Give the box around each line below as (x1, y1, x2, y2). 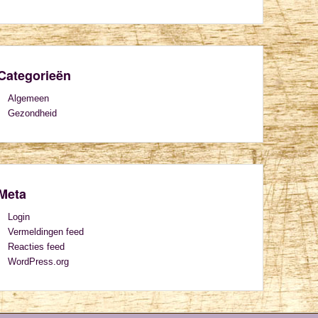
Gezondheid (8, 108, 57, 119)
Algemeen (8, 93, 49, 104)
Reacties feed (8, 241, 65, 252)
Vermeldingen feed (8, 226, 84, 237)
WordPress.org (8, 256, 69, 267)
